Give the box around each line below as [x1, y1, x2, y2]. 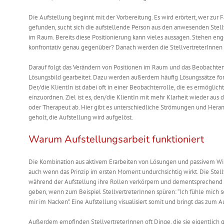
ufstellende [98, 23, 130, 32]
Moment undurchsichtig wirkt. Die [117, 167, 210, 176]
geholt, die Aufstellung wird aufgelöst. [28, 113, 132, 122]
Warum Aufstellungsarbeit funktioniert [28, 132, 204, 146]
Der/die [28, 83, 51, 92]
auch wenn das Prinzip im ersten [28, 167, 117, 176]
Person [130, 23, 150, 32]
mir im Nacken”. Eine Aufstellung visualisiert [28, 197, 148, 206]
